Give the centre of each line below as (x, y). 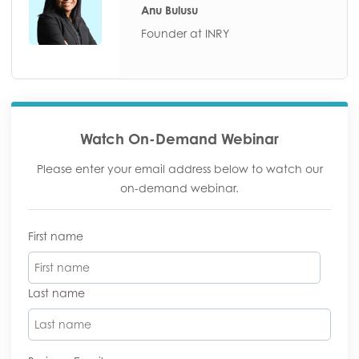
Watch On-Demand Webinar (179, 139)
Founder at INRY (185, 33)
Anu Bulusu (169, 10)
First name (56, 236)
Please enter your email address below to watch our (179, 169)
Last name (56, 293)
